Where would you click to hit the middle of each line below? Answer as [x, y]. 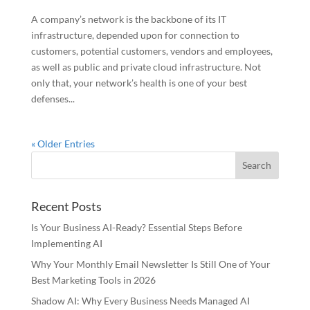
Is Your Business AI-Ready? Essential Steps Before [136, 227]
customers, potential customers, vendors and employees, [152, 51]
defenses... [53, 98]
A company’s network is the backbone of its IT [128, 19]
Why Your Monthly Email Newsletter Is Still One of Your [151, 264]
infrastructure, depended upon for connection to [135, 35]
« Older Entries [63, 143]
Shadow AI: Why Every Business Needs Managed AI [140, 300]
